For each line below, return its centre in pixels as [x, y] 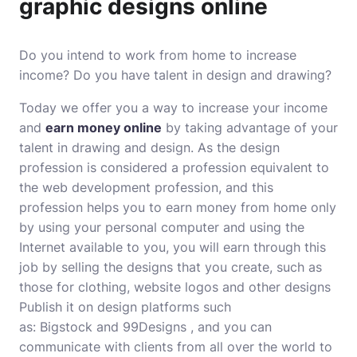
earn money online [104, 127]
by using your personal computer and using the [162, 227]
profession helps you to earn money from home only [178, 207]
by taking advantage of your [250, 127]
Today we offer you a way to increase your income [173, 108]
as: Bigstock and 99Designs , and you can [145, 327]
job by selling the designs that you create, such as [171, 267]
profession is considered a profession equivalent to [174, 167]
